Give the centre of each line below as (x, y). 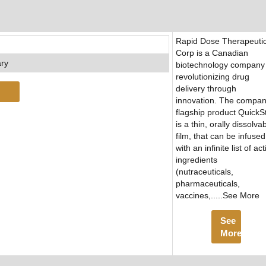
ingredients (197, 160)
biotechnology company (220, 65)
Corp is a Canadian (212, 53)
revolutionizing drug (213, 77)
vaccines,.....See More (218, 196)
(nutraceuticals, (205, 172)
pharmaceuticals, (208, 184)
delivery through (206, 89)
